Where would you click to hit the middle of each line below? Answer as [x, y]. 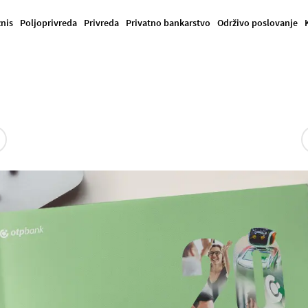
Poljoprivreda [48, 23]
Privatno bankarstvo [168, 23]
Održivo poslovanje [257, 23]
